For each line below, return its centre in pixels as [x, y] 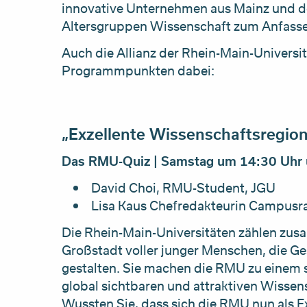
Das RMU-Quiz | [111, 161]
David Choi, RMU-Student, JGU [183, 187]
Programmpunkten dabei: [138, 70]
